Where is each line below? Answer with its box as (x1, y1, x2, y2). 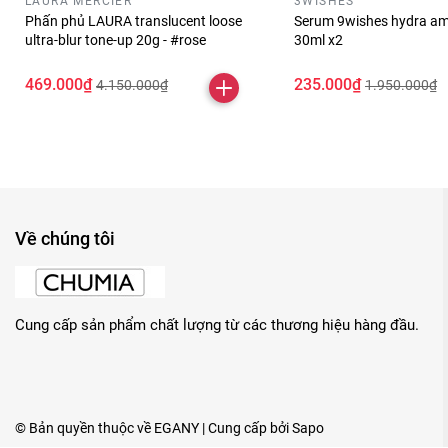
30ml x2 (294, 32, 343, 48)
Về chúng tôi (15, 228, 115, 249)
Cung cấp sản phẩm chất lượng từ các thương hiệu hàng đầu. (15, 316, 419, 334)
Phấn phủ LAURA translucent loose (25, 13, 242, 29)
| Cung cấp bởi (199, 420, 292, 436)
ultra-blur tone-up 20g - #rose (25, 32, 206, 48)
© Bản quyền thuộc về (15, 420, 154, 436)
